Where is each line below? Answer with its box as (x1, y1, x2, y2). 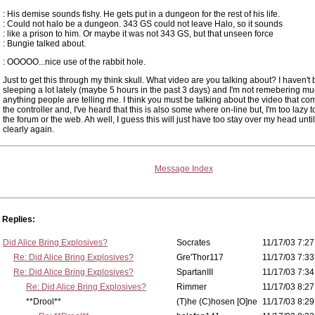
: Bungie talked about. (3, 39, 86, 49)
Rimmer (176, 282, 207, 292)
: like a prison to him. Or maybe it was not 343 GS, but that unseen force (3, 29, 274, 39)
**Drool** (3, 297, 61, 307)
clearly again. (3, 124, 54, 134)
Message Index (154, 164, 213, 174)
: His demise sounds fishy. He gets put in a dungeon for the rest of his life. (3, 9, 280, 19)
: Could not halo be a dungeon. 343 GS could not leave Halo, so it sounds (3, 19, 283, 29)
